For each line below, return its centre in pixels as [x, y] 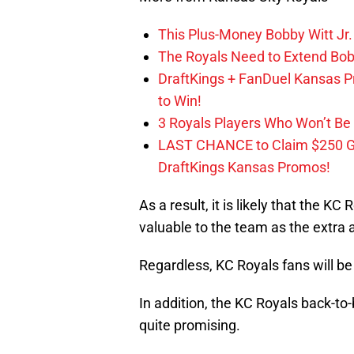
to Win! [180, 101]
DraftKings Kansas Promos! [244, 168]
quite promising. [190, 326]
